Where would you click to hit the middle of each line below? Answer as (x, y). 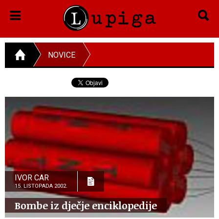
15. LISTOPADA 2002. (41, 186)
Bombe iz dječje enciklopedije (86, 205)
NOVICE (62, 55)
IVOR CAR (32, 177)
